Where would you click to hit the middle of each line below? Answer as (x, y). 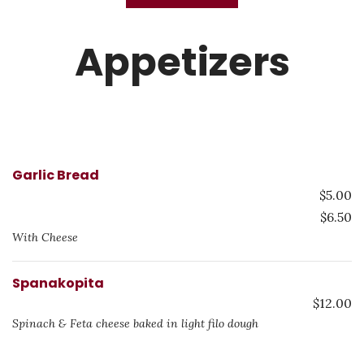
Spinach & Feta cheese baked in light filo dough (135, 323)
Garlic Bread (56, 175)
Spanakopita (58, 283)
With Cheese (45, 237)
